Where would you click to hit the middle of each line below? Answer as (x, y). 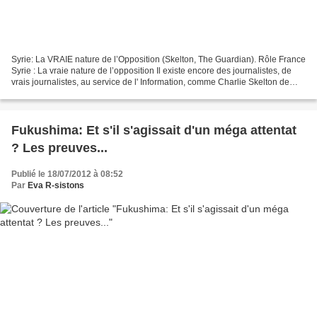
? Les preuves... (59, 148)
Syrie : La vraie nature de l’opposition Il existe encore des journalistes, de (151, 70)
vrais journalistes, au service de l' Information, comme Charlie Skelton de (150, 82)
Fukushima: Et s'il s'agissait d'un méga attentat (154, 130)
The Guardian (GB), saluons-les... (75, 93)
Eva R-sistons (56, 185)
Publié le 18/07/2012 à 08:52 (67, 174)
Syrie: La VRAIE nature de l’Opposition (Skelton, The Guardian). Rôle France (158, 59)
